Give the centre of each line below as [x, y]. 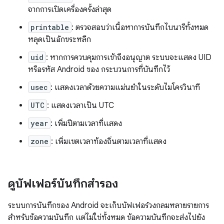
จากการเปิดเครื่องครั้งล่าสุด [70, 9]
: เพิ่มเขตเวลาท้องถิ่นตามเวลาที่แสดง [109, 141]
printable [50, 27]
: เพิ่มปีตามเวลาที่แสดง [86, 123]
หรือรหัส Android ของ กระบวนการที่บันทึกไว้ [99, 69]
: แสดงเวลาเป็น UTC [80, 105]
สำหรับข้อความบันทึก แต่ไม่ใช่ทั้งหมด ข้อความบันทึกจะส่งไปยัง [106, 217]
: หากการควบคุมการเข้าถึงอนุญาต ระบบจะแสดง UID [129, 57]
